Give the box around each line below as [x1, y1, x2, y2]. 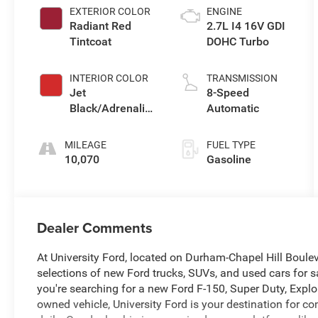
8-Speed [207, 86, 250, 100]
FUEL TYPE [207, 139, 256, 151]
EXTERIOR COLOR [70, 6, 151, 18]
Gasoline [207, 153, 252, 167]
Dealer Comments [37, 217, 153, 238]
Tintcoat [70, 35, 112, 49]
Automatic [207, 102, 260, 116]
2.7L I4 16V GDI [207, 19, 286, 33]
